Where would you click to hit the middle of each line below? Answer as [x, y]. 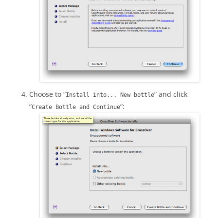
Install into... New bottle [110, 95]
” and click [171, 94]
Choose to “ [47, 94]
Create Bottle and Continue [76, 107]
